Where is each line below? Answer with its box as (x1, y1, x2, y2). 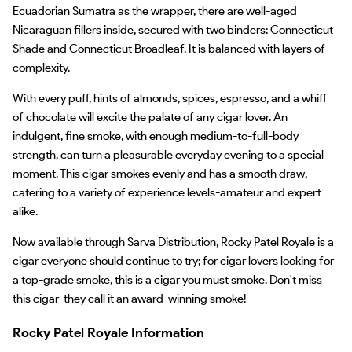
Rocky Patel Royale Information (12, 323, 204, 340)
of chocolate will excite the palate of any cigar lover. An (12, 109, 288, 124)
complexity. (12, 60, 70, 75)
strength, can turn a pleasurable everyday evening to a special (12, 147, 324, 162)
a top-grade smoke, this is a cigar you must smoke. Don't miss (12, 272, 322, 287)
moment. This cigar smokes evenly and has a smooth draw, (12, 166, 307, 181)
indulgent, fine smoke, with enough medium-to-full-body (12, 128, 299, 143)
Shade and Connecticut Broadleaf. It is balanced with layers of (12, 41, 325, 56)
